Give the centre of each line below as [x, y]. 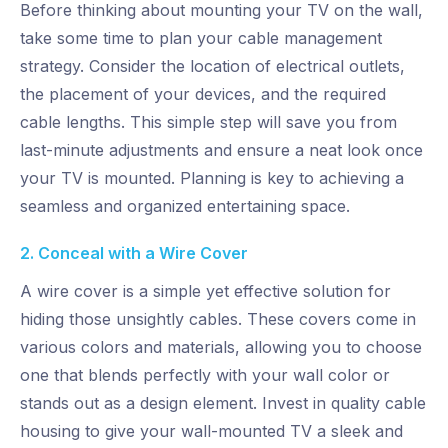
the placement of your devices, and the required [203, 94]
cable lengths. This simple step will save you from [208, 122]
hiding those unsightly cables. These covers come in [218, 319]
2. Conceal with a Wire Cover [134, 253]
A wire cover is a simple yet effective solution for [205, 291]
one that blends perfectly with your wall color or [205, 375]
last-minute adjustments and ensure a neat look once [221, 150]
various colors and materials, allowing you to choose [221, 347]
